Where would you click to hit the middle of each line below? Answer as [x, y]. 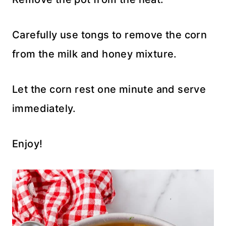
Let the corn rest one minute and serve [109, 89]
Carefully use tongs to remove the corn [110, 35]
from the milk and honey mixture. [95, 54]
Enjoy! [27, 144]
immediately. [44, 108]
